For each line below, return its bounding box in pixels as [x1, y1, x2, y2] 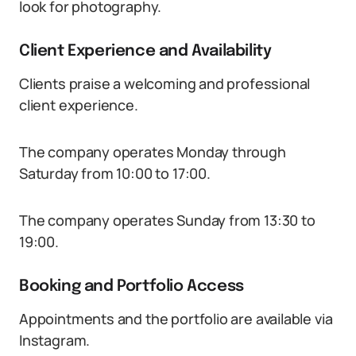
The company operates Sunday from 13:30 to [19, 211, 315, 230]
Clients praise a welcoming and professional [19, 74, 311, 93]
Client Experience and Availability [19, 43, 272, 60]
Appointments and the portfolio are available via [19, 309, 333, 328]
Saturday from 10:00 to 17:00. [19, 164, 211, 183]
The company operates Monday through [19, 142, 286, 161]
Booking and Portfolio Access [19, 278, 244, 295]
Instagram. [19, 331, 91, 350]
